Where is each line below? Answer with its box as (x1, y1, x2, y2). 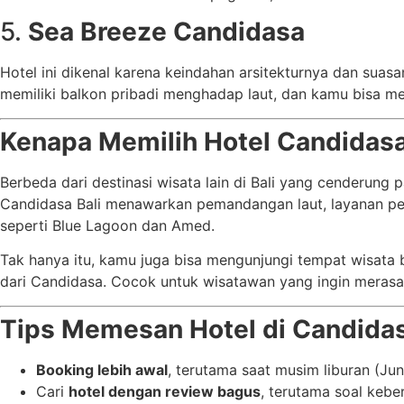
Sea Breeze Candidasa (28, 16, 305, 48)
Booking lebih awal (36, 360, 168, 379)
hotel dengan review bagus (69, 381, 261, 400)
